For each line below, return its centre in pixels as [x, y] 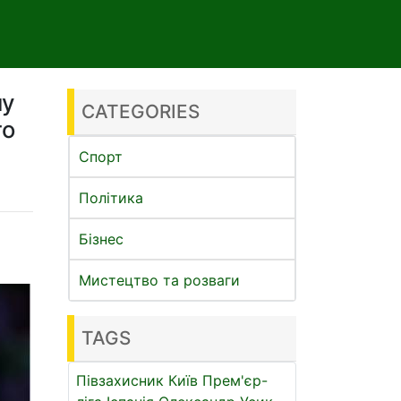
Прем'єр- [235, 380]
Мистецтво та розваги [159, 280]
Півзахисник [120, 380]
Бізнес [101, 239]
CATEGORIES [141, 111]
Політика [111, 198]
